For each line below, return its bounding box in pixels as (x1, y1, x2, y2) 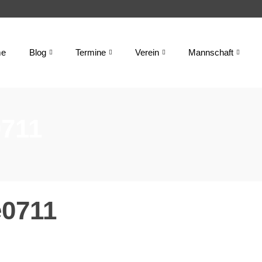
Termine (75, 47, 106, 57)
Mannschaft (188, 47, 233, 57)
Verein (135, 47, 159, 57)
